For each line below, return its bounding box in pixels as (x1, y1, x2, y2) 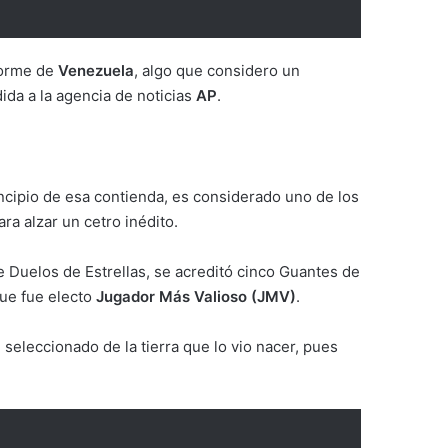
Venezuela (58, 61, 134, 80)
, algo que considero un (134, 61, 300, 80)
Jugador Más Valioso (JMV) (96, 286, 296, 306)
